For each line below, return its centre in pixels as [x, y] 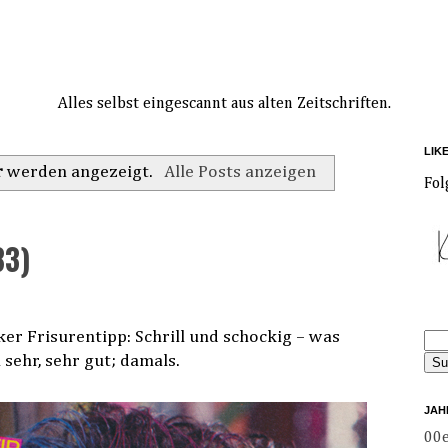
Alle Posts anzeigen [240, 172]
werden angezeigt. [79, 172]
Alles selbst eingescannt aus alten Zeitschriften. [224, 103]
